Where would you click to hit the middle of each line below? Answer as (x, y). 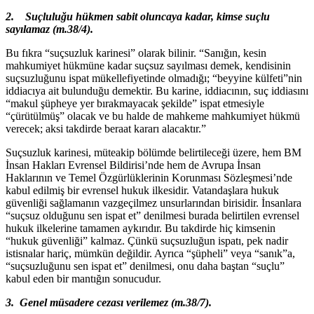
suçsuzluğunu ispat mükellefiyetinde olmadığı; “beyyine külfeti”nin (154, 78)
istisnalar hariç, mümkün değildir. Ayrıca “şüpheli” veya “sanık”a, (150, 254)
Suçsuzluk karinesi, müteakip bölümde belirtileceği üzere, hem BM (153, 153)
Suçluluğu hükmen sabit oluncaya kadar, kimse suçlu (148, 17)
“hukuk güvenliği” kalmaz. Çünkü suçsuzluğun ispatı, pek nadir (147, 241)
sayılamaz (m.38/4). (49, 29)
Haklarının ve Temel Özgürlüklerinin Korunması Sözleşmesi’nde (149, 178)
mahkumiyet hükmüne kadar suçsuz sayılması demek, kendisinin (148, 66)
